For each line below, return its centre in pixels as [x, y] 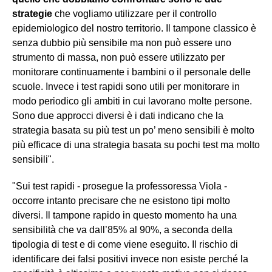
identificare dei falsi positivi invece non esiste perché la [130, 259]
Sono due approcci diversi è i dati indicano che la [118, 115]
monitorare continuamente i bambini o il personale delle [131, 72]
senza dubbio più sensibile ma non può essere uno [122, 42]
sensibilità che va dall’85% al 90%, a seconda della [122, 229]
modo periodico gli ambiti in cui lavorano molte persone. [132, 101]
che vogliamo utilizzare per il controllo [134, 13]
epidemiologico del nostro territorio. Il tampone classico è [134, 28]
